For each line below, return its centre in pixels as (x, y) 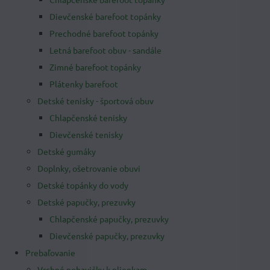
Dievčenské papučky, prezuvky (107, 236)
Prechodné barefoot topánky (104, 33)
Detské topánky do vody (83, 185)
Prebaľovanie (50, 253)
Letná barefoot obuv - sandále (105, 50)
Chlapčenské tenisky (88, 118)
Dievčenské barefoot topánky (105, 16)
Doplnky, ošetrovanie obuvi (89, 168)
